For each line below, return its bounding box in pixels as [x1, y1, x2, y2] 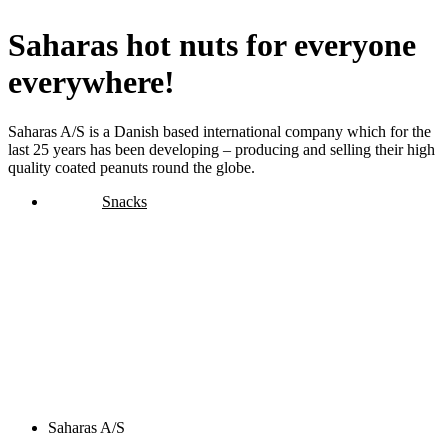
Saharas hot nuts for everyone [8, 27, 416, 64]
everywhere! [8, 64, 175, 101]
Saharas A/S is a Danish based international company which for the [8, 122, 431, 140]
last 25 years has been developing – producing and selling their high [8, 140, 435, 158]
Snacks [102, 192, 147, 210]
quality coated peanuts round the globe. [8, 158, 255, 176]
